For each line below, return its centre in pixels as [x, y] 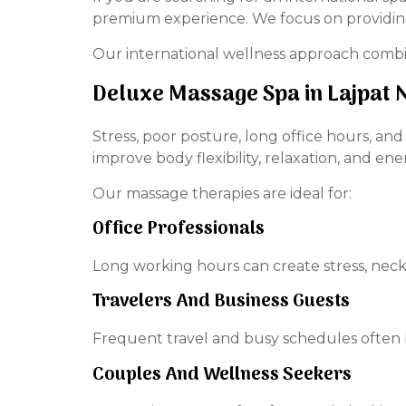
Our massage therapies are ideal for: [222, 193]
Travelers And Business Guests [221, 302]
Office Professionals [179, 229]
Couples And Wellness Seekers [222, 375]
